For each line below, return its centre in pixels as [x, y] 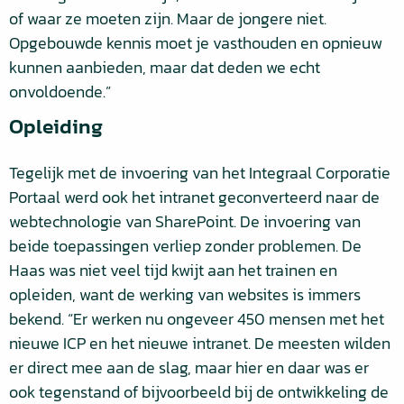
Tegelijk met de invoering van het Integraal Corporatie [200, 173]
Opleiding [56, 126]
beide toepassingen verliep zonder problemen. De [185, 246]
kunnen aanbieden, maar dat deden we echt [165, 67]
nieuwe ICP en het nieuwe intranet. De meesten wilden [200, 343]
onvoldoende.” [60, 92]
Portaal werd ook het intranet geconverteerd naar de [194, 197]
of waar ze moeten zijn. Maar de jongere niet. [168, 18]
